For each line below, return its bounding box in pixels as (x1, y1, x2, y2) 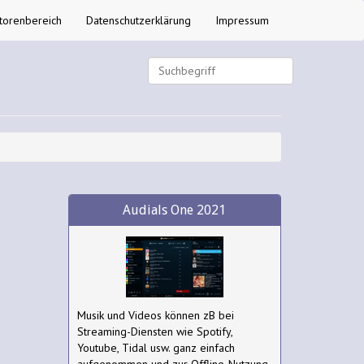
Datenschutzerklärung (86, 13, 191, 28)
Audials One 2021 (123, 202, 227, 218)
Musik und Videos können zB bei (76, 308, 234, 323)
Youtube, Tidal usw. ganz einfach (76, 340, 235, 355)
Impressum (215, 13, 269, 28)
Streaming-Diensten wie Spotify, (76, 324, 232, 339)
